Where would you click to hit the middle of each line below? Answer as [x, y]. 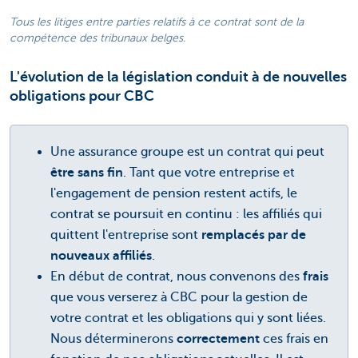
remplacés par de [254, 235]
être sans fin [87, 173]
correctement [220, 339]
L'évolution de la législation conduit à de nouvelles [178, 77]
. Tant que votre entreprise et [209, 173]
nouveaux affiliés [101, 256]
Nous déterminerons [113, 339]
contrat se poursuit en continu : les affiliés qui [186, 215]
